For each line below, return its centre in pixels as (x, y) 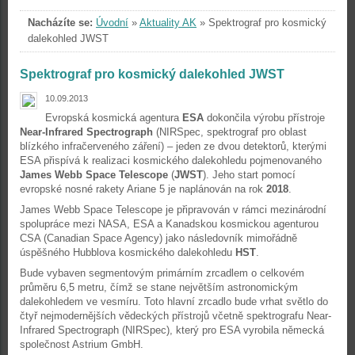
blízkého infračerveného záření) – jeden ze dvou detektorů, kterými (173, 146)
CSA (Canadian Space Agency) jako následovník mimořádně (158, 238)
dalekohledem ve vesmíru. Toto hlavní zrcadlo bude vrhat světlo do (174, 302)
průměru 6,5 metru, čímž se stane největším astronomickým (159, 287)
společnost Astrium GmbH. (82, 344)
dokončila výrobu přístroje (266, 118)
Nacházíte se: (60, 23)
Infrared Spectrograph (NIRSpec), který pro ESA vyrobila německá (172, 330)
